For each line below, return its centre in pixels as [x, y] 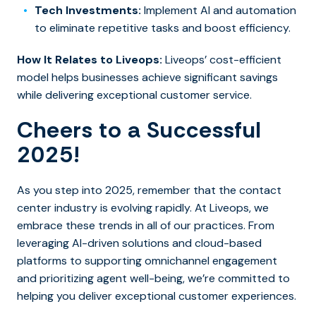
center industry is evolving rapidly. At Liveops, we [143, 208]
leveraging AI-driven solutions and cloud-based [139, 243]
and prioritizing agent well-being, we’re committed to [153, 279]
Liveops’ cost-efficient [222, 60]
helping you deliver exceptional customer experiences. [157, 296]
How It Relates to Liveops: [90, 60]
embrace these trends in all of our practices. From [146, 226]
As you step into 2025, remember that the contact [149, 190]
